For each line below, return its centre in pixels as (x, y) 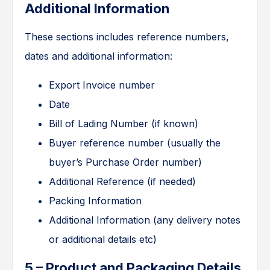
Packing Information (95, 201)
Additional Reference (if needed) (122, 182)
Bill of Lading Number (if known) (124, 124)
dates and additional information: (99, 56)
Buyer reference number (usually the (135, 143)
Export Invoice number (102, 85)
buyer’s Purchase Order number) (125, 162)
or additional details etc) (103, 240)
